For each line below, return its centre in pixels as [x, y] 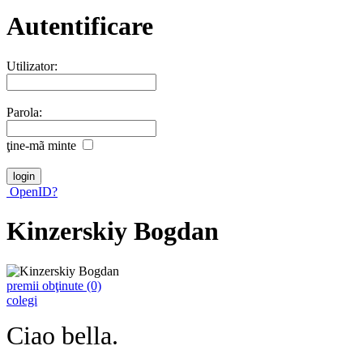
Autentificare [80, 26]
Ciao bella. [66, 335]
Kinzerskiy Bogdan [113, 231]
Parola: [24, 112]
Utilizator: [32, 66]
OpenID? [32, 191]
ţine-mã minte [41, 145]
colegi [22, 300]
